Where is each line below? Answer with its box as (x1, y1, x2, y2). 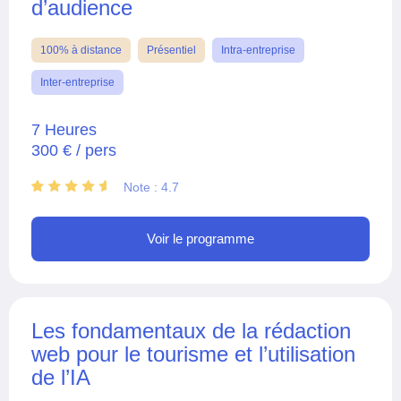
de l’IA (31, 364, 90, 389)
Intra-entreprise (221, 43, 295, 56)
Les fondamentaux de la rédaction (31, 318, 351, 343)
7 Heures (31, 120, 97, 139)
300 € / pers (31, 141, 116, 159)
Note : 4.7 (124, 179, 179, 194)
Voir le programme (147, 230, 254, 246)
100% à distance (40, 43, 122, 56)
